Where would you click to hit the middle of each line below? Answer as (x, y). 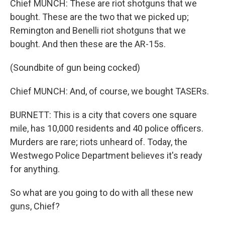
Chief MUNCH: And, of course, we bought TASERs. (109, 91)
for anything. (35, 169)
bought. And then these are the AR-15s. (88, 44)
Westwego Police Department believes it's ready (106, 155)
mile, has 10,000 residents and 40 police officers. (107, 128)
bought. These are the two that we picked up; (99, 17)
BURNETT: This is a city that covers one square (103, 115)
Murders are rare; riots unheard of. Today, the (99, 142)
